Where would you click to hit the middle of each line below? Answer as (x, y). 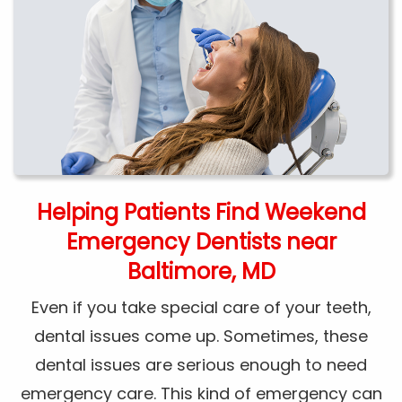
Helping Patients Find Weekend (201, 213)
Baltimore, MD (201, 272)
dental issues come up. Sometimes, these (201, 336)
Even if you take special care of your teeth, (201, 308)
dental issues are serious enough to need (201, 365)
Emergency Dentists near (201, 242)
